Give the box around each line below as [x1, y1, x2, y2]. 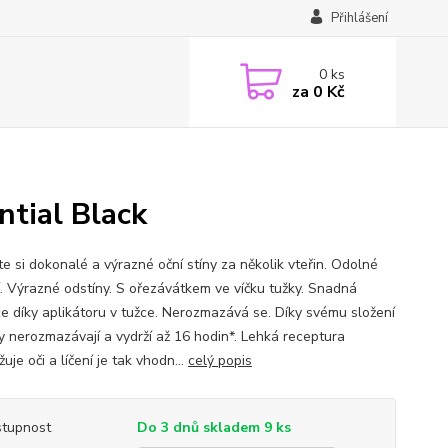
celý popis [187, 351, 252, 370]
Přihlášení [330, 9, 388, 27]
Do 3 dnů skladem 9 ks [136, 418, 291, 437]
